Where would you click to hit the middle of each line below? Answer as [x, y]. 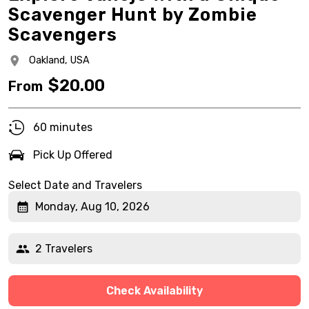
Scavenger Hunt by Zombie [133, 14]
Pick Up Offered [73, 155]
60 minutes [63, 127]
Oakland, [48, 60]
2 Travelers [64, 248]
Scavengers [63, 34]
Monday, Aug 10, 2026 [92, 206]
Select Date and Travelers [75, 185]
